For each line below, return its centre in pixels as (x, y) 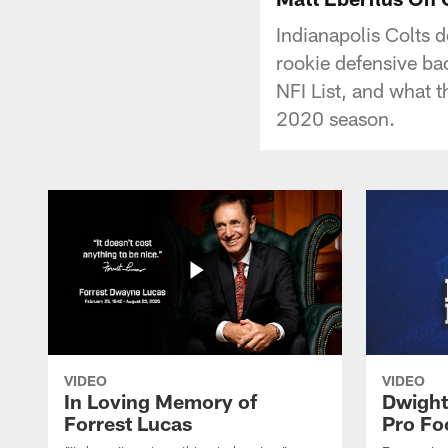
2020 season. (335, 117)
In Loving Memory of (160, 400)
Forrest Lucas (128, 422)
